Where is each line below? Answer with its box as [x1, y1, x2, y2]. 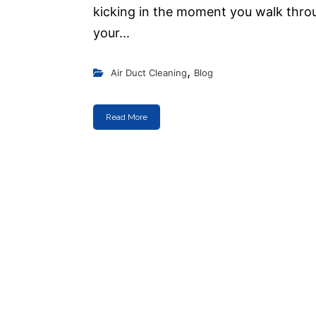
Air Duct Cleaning [111, 67, 187, 78]
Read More [106, 112, 147, 122]
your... [93, 25, 130, 40]
